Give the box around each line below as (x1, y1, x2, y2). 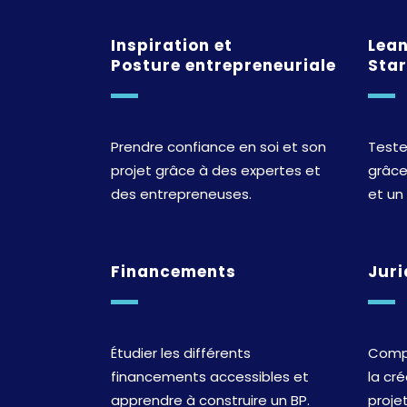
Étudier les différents (111, 342, 251, 362)
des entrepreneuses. (111, 184, 252, 203)
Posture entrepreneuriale (111, 54, 336, 76)
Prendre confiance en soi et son (111, 136, 326, 156)
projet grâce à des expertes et (111, 160, 321, 180)
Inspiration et (111, 34, 233, 56)
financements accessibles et (111, 366, 309, 386)
